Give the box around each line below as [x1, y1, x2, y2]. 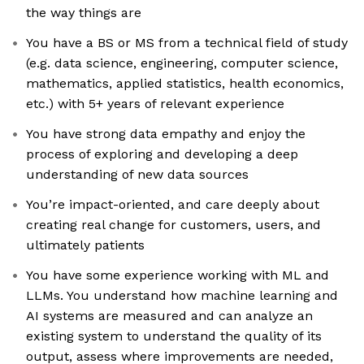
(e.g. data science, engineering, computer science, [26, 55, 338, 71]
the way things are [26, 5, 141, 21]
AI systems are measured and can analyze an [26, 308, 313, 324]
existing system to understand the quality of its [26, 328, 322, 344]
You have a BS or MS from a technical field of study [26, 35, 348, 51]
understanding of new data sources [26, 167, 249, 183]
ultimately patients [26, 237, 145, 253]
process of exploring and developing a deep [26, 146, 298, 162]
